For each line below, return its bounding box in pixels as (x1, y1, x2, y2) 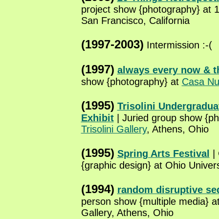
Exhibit (81, 112, 114, 123)
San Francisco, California (81, 15, 190, 26)
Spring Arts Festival (117, 148, 210, 159)
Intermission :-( (143, 40, 212, 50)
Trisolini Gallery (81, 124, 147, 134)
